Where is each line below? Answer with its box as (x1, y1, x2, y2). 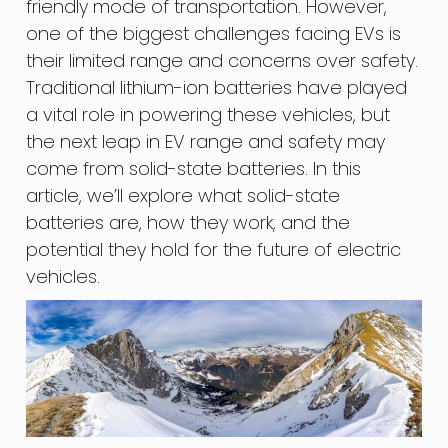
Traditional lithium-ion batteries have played (26, 74, 408, 100)
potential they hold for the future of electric (26, 236, 402, 262)
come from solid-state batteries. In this (26, 155, 362, 181)
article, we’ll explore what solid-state (26, 182, 341, 208)
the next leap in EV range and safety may (26, 128, 386, 154)
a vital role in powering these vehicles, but (26, 101, 391, 127)
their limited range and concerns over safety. (26, 47, 419, 73)
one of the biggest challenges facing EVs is (26, 20, 402, 46)
